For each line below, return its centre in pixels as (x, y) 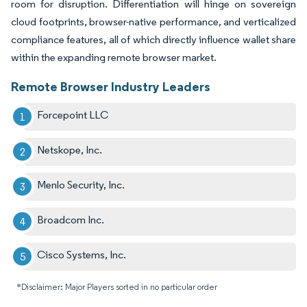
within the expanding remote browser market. (114, 57)
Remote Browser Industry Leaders (111, 86)
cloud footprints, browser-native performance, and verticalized (153, 21)
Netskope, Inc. (70, 149)
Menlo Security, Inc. (81, 184)
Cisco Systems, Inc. (82, 254)
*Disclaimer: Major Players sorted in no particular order (117, 286)
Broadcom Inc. (71, 219)
